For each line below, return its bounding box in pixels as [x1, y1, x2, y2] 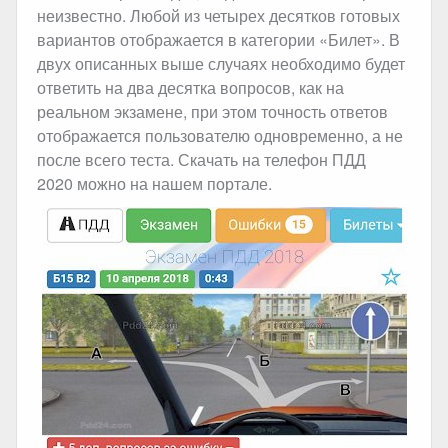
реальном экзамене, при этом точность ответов [37, 99, 388, 123]
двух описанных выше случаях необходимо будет [37, 51, 405, 75]
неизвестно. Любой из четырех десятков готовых [37, 3, 400, 27]
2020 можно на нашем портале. [37, 171, 272, 195]
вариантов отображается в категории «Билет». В [37, 27, 400, 51]
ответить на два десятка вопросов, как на [37, 75, 344, 99]
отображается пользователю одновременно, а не [37, 123, 403, 147]
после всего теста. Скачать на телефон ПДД [37, 147, 366, 171]
